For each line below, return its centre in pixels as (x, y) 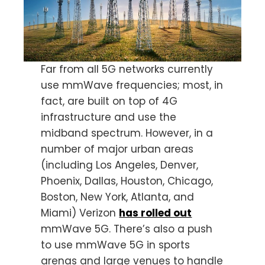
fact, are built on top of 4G (109, 101)
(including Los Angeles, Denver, (120, 165)
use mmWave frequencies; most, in (132, 85)
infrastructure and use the (109, 117)
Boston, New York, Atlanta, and (118, 197)
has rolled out (156, 213)
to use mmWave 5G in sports (116, 245)
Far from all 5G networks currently (127, 69)
